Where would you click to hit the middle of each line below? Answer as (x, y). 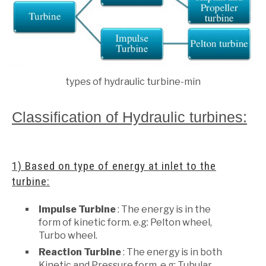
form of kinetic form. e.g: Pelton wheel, (125, 222)
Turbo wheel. (68, 235)
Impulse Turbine (77, 209)
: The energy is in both (172, 252)
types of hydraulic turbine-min (133, 81)
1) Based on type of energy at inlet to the (114, 166)
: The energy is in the (163, 209)
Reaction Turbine (80, 252)
